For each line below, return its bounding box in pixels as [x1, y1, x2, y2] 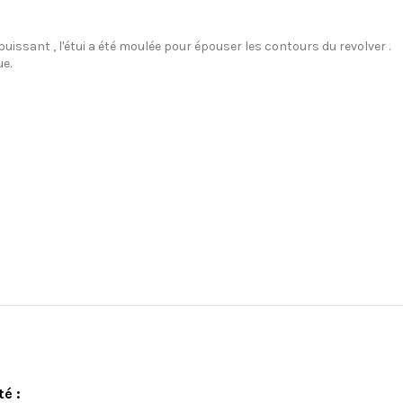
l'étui [58, 39, 85, 55]
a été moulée [88, 39, 161, 55]
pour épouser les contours [164, 39, 319, 55]
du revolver [322, 39, 386, 55]
